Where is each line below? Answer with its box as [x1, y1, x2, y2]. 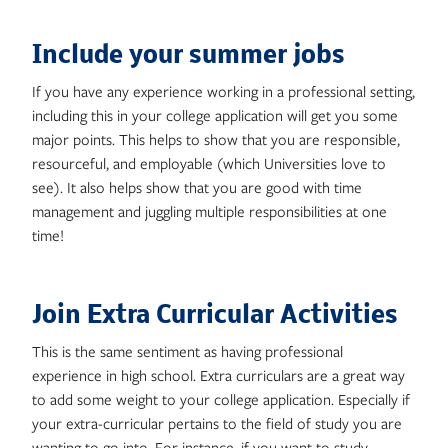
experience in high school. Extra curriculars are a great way [32, 365, 405, 385]
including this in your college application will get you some [32, 105, 398, 125]
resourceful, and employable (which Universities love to [32, 153, 386, 173]
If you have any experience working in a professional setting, [32, 81, 415, 101]
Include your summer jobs [32, 43, 345, 70]
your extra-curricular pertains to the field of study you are [32, 413, 402, 433]
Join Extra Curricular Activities [32, 303, 398, 330]
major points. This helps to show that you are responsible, [32, 129, 400, 149]
